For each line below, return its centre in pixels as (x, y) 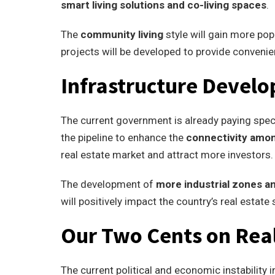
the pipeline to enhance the (123, 137)
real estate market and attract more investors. (167, 155)
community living (122, 34)
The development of (108, 184)
